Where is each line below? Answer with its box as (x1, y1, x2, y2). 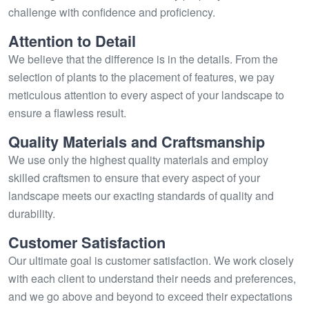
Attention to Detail (8, 30, 136, 52)
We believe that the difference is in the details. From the (8, 51, 278, 67)
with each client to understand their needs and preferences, (8, 270, 296, 286)
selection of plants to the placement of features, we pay (8, 69, 275, 85)
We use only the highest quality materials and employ (8, 152, 268, 168)
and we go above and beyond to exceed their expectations (8, 288, 292, 304)
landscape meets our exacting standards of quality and (8, 188, 274, 203)
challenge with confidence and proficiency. (8, 4, 215, 20)
